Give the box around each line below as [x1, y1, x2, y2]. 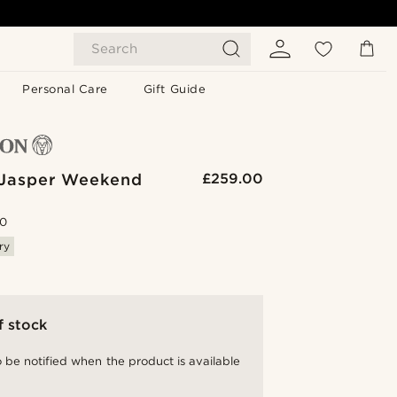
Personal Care [22, 82, 108, 96]
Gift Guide [143, 82, 206, 96]
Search [91, 41, 137, 57]
